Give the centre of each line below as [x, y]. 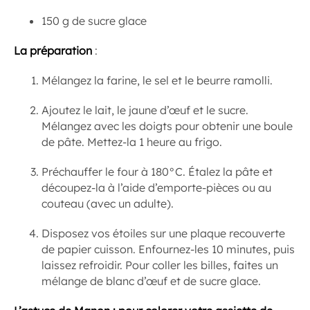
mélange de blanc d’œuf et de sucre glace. [151, 281]
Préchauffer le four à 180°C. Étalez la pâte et [157, 172]
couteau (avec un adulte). [108, 204]
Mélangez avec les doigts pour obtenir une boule [167, 126]
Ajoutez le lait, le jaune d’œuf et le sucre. [145, 110]
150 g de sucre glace [94, 21]
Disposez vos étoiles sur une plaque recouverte [163, 234]
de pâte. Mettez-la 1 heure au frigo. [132, 142]
